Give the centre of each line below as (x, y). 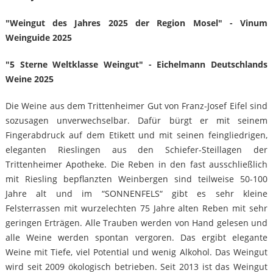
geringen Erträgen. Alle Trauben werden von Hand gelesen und (136, 223)
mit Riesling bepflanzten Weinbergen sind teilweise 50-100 (136, 179)
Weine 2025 (29, 79)
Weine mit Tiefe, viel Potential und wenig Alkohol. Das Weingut (136, 252)
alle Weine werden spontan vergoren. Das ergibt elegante (136, 238)
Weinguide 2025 (38, 38)
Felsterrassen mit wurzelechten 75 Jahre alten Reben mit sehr (136, 208)
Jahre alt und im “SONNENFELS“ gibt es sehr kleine (136, 194)
